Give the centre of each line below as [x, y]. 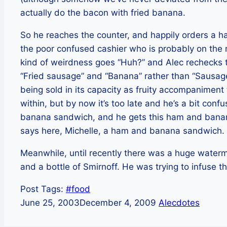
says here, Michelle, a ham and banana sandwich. [122, 131]
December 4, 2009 [118, 203]
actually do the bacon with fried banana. [103, 13]
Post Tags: [43, 189]
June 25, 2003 [50, 203]
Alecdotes [179, 203]
